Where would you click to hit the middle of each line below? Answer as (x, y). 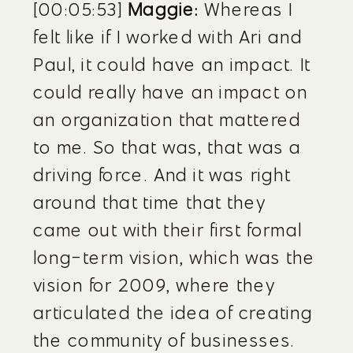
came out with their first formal (168, 230)
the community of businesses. (164, 340)
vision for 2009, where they (154, 285)
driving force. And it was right (162, 175)
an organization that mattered (167, 119)
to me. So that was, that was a (167, 147)
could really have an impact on (171, 92)
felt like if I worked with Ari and (168, 37)
